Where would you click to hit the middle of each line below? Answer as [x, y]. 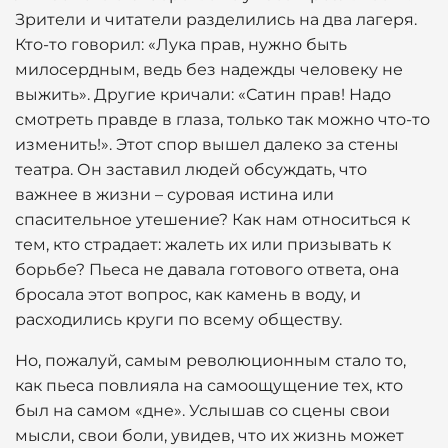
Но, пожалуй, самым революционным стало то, [210, 360]
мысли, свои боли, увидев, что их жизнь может [209, 435]
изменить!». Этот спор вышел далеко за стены [207, 144]
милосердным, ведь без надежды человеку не [209, 69]
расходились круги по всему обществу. [178, 319]
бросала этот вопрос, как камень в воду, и [188, 294]
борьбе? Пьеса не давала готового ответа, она [207, 269]
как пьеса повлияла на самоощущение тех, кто [209, 385]
